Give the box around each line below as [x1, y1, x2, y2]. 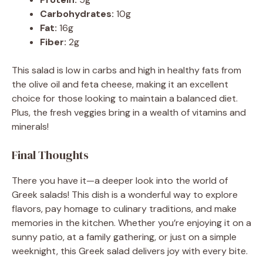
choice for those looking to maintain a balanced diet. [12, 92, 238, 104]
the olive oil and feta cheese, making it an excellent [12, 77, 228, 90]
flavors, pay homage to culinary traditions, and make [12, 202, 237, 215]
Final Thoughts [12, 146, 89, 163]
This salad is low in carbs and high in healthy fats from [12, 63, 241, 76]
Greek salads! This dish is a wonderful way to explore [12, 188, 238, 201]
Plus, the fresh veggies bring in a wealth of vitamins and [12, 106, 246, 119]
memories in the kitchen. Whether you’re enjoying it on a [12, 216, 251, 229]
